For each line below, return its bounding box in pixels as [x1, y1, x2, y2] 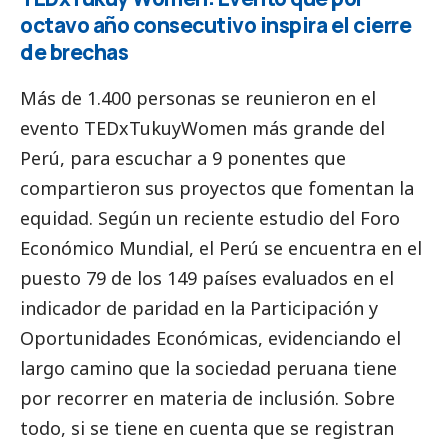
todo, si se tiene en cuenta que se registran [20, 415, 394, 440]
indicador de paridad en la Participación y [20, 295, 378, 320]
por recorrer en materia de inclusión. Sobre [20, 385, 395, 410]
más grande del [247, 115, 385, 140]
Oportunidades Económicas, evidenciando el [20, 325, 401, 350]
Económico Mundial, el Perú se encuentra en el [20, 235, 422, 260]
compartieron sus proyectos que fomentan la [20, 175, 414, 200]
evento [20, 115, 84, 140]
